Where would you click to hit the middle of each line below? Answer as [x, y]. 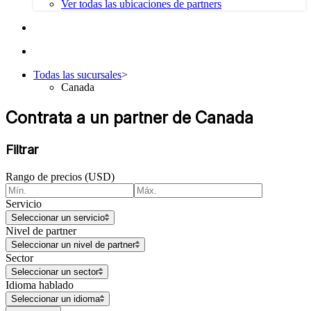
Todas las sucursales [77, 75]
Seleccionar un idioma [56, 299]
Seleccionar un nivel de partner [73, 244]
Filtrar [22, 149]
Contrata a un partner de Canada [129, 118]
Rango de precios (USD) [60, 176]
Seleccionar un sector [55, 271]
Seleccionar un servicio [58, 217]
